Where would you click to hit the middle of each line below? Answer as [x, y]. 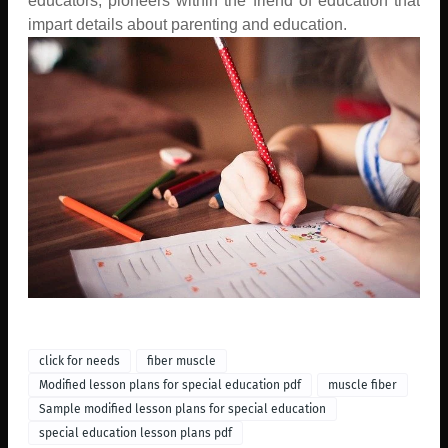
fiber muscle [181, 360]
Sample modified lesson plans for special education [182, 408]
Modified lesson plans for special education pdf [170, 384]
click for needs [79, 360]
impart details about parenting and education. [187, 24]
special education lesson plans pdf [135, 432]
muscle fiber [362, 384]
